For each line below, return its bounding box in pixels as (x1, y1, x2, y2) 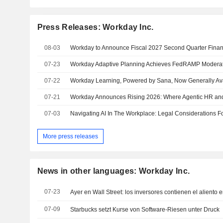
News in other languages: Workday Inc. (37, 167, 190, 176)
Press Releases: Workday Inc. (37, 22, 154, 31)
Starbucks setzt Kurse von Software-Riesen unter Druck (70, 206, 220, 214)
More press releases (42, 132, 98, 140)
